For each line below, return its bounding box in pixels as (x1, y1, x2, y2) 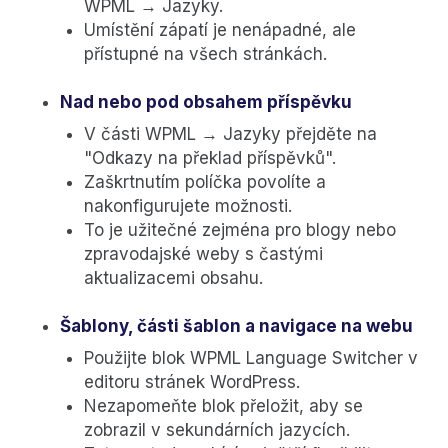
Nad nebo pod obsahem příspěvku (60, 92, 352, 113)
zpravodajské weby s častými (84, 244, 323, 265)
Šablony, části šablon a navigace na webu (60, 316, 413, 337)
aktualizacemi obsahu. (84, 268, 263, 289)
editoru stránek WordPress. (84, 372, 300, 393)
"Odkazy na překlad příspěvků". (84, 148, 336, 169)
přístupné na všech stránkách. (84, 44, 327, 65)
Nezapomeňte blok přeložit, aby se (84, 396, 363, 417)
